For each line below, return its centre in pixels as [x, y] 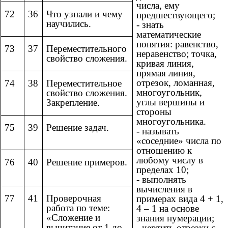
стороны [154, 112]
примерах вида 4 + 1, [180, 199]
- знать [150, 25]
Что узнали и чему [84, 14]
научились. [69, 24]
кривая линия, [165, 64]
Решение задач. [78, 128]
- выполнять [161, 180]
